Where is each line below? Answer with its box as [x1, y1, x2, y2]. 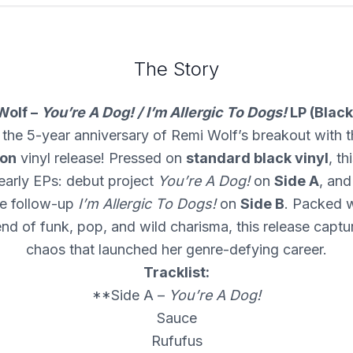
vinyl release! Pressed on [16, 150, 186, 167]
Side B [240, 195, 284, 213]
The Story [134, 58, 219, 81]
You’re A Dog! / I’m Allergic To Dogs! [40, 104, 287, 121]
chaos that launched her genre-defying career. [26, 241, 327, 258]
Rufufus [150, 333, 203, 350]
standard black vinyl [185, 150, 329, 167]
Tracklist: [143, 264, 210, 281]
